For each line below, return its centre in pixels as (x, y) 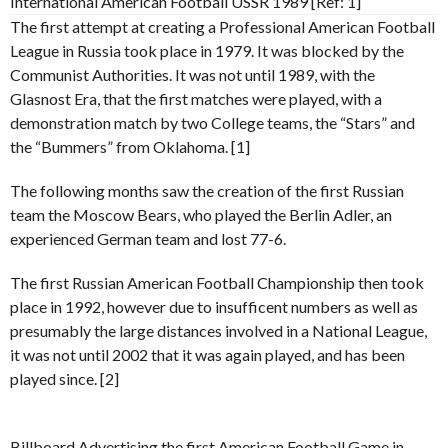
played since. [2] (64, 378)
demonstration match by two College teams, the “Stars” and (212, 122)
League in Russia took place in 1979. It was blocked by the (207, 50)
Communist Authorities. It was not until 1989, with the (192, 74)
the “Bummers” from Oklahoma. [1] (130, 146)
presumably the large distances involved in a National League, (218, 330)
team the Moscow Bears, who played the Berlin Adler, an (201, 214)
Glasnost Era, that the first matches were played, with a (196, 98)
